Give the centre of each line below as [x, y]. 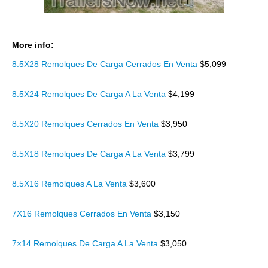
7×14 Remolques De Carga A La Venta [86, 243]
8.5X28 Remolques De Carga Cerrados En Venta [106, 64]
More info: [33, 45]
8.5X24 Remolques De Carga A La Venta [90, 94]
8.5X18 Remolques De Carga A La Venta [90, 154]
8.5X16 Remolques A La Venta [71, 184]
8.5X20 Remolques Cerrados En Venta [86, 124]
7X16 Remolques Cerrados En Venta [83, 214]
